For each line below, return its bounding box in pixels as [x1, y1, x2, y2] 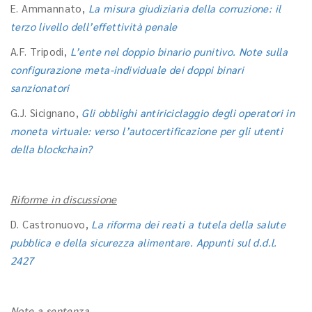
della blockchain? [10, 142, 93, 155]
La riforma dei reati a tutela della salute [91, 217, 286, 231]
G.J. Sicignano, [10, 106, 82, 119]
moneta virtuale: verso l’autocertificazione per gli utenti [10, 124, 283, 137]
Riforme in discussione [10, 192, 117, 205]
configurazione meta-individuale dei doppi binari [10, 63, 244, 76]
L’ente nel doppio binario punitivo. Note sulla [70, 45, 288, 58]
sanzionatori [10, 81, 70, 94]
